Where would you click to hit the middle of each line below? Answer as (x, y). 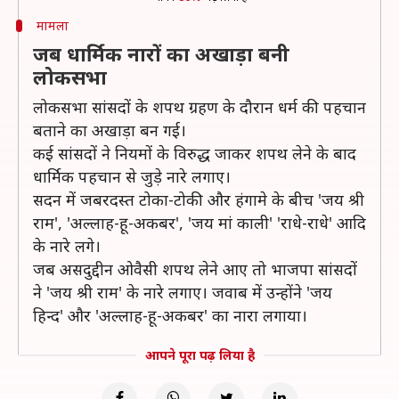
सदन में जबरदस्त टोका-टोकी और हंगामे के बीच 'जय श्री (199, 199)
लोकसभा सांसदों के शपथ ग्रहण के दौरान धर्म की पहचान (199, 107)
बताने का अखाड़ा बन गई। (110, 130)
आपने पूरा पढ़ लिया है (199, 355)
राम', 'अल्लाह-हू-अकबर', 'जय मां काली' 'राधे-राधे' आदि (199, 223)
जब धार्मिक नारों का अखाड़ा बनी (161, 53)
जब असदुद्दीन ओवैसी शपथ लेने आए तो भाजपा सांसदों (195, 269)
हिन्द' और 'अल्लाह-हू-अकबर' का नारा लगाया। (170, 315)
